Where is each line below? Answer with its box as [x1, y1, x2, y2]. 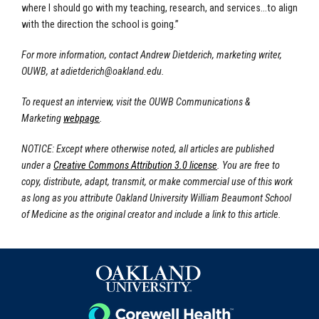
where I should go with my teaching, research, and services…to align [21, 1, 298, 14]
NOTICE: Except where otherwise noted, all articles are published [21, 142, 274, 155]
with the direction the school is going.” [21, 18, 179, 31]
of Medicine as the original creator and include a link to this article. [21, 208, 281, 221]
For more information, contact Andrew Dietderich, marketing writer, [21, 48, 282, 61]
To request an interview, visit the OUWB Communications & [21, 95, 251, 108]
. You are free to [217, 159, 280, 172]
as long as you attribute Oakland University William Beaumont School [21, 192, 291, 204]
